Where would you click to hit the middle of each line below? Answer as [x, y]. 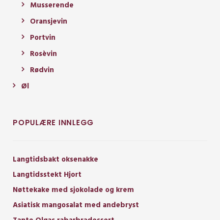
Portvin [43, 38]
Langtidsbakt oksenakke [55, 159]
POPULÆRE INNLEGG [53, 122]
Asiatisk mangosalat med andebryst [76, 205]
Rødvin [42, 70]
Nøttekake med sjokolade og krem [73, 190]
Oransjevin [49, 21]
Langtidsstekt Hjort [47, 175]
